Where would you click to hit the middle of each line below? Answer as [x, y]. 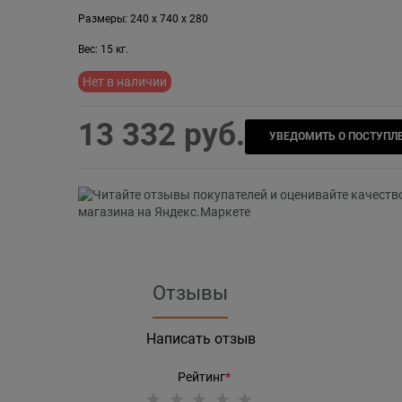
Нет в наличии [124, 81]
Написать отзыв [201, 339]
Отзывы [190, 293]
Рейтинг [201, 377]
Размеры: [102, 18]
